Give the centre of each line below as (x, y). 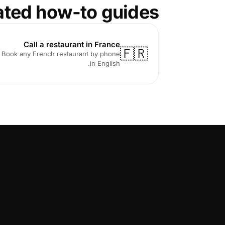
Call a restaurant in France (72, 44)
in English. (105, 63)
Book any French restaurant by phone (61, 53)
